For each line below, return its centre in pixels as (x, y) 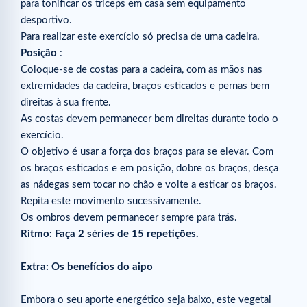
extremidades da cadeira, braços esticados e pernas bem (145, 86)
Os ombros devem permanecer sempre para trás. (129, 217)
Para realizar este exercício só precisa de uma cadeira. (140, 36)
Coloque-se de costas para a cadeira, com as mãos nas (142, 69)
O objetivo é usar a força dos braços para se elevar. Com (147, 151)
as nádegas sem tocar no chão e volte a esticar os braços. (149, 184)
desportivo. (46, 20)
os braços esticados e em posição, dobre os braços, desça (149, 168)
